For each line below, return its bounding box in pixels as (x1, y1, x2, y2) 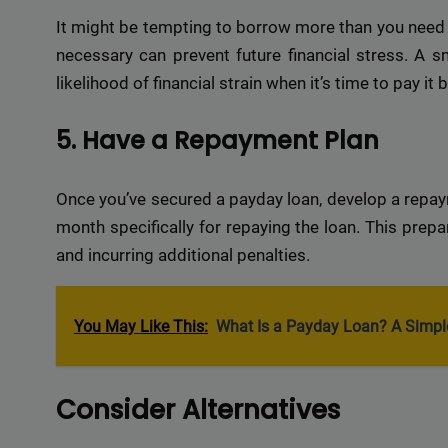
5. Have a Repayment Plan (56, 124, 379, 157)
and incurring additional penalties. (56, 245, 310, 265)
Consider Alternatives (56, 391, 340, 428)
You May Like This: (74, 317, 208, 336)
